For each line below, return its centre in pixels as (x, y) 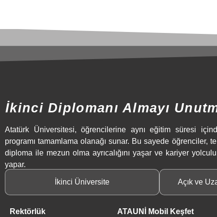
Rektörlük (28, 212)
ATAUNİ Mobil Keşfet (155, 212)
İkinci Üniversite (82, 182)
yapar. (15, 164)
